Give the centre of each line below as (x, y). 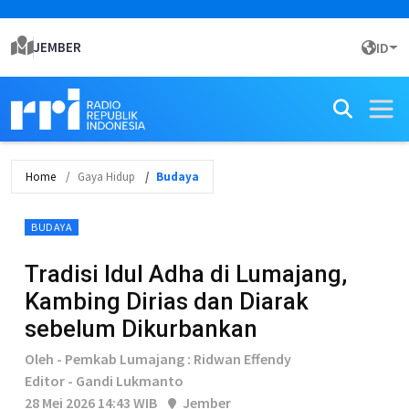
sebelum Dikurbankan (141, 329)
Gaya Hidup (106, 177)
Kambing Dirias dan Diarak (167, 301)
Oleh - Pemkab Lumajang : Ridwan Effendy (158, 359)
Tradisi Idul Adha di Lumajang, (186, 274)
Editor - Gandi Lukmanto (104, 381)
